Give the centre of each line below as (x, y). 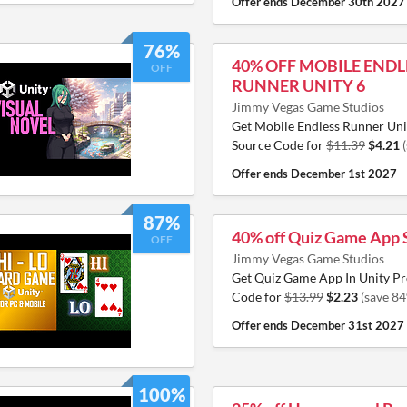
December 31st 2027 (347, 325)
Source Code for (279, 145)
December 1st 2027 (344, 174)
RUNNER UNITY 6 (298, 85)
